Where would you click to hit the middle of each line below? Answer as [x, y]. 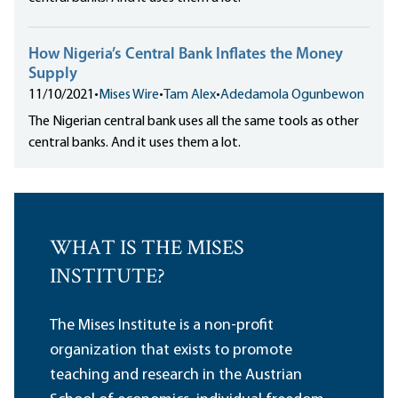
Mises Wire [129, 96]
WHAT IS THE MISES [147, 250]
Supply [53, 75]
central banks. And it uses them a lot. [135, 143]
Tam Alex [190, 96]
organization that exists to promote [171, 351]
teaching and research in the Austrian [176, 376]
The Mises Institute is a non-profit [162, 326]
